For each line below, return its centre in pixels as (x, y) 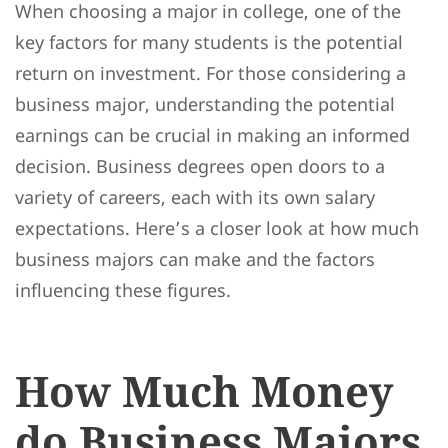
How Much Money (204, 390)
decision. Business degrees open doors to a (200, 166)
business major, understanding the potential (205, 104)
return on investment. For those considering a (210, 73)
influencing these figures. (123, 290)
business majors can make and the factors (195, 259)
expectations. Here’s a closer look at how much (217, 228)
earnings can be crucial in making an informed (212, 135)
